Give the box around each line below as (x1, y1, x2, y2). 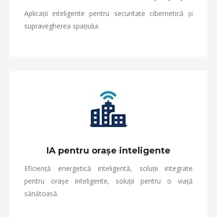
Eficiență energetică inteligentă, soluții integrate (24, 164, 193, 173)
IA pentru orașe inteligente (46, 145, 170, 156)
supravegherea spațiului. (24, 21, 100, 31)
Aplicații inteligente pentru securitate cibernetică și (24, 9, 193, 18)
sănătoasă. (24, 189, 59, 198)
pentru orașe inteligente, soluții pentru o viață (24, 176, 193, 186)
